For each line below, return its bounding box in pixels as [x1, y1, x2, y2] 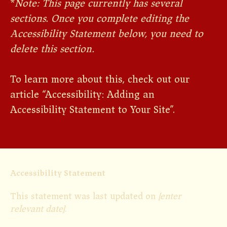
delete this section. [10, 44, 94, 54]
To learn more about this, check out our [10, 74, 190, 85]
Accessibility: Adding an [45, 90, 155, 100]
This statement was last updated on [10, 193, 158, 202]
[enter [158, 193, 181, 202]
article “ [10, 90, 45, 100]
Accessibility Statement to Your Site [10, 105, 170, 115]
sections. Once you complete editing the [10, 14, 189, 24]
